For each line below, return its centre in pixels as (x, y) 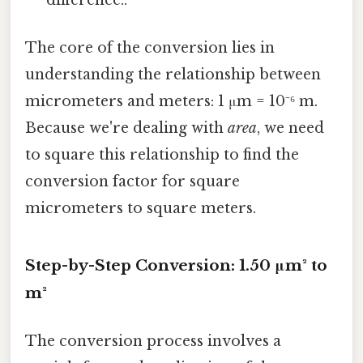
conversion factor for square (132, 181)
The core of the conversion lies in (150, 47)
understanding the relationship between (173, 74)
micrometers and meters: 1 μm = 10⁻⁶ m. (171, 101)
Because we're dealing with (126, 128)
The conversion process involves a (153, 341)
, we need (290, 128)
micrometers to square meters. (141, 208)
